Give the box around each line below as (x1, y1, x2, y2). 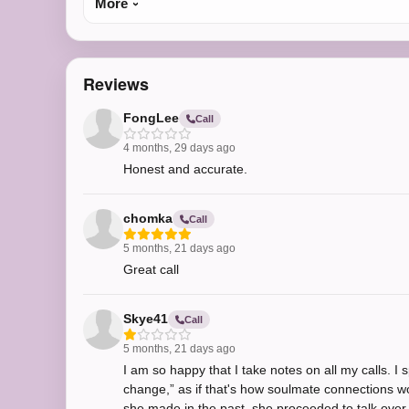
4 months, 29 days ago (123, 142, 236, 154)
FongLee (123, 110, 179, 125)
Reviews (83, 72, 149, 96)
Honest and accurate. (123, 162, 247, 176)
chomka (123, 211, 173, 225)
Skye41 (123, 311, 168, 326)
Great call (123, 262, 179, 277)
